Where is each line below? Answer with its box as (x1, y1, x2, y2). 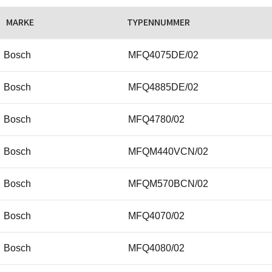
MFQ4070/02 (128, 210, 185, 221)
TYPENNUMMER (127, 15, 190, 29)
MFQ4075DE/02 (128, 49, 199, 60)
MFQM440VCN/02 (128, 146, 208, 157)
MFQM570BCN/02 (128, 178, 208, 189)
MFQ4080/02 (128, 242, 185, 253)
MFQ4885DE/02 (128, 81, 199, 92)
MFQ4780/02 (128, 114, 185, 124)
